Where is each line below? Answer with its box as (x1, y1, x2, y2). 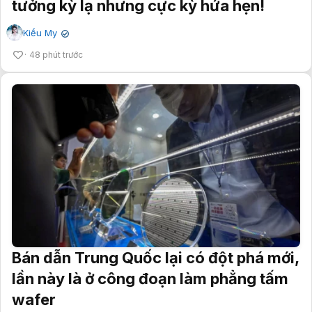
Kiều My (23, 27, 57, 39)
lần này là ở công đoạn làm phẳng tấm (12, 269, 288, 288)
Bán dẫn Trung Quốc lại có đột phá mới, (12, 248, 299, 267)
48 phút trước (29, 49, 83, 61)
